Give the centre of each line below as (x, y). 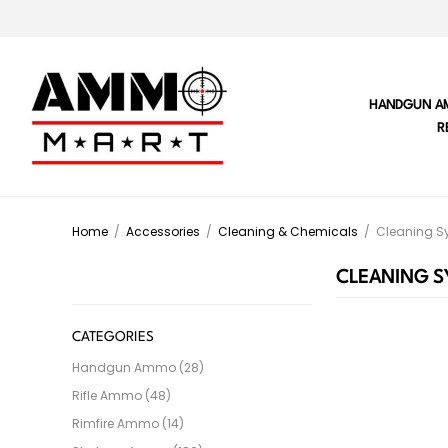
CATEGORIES (113, 337)
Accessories (163, 232)
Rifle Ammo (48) (121, 396)
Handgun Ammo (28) (138, 368)
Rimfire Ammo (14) (128, 424)
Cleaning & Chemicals (288, 232)
